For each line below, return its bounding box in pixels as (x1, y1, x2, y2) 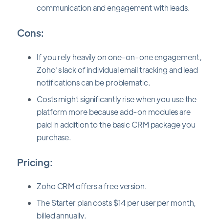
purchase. (37, 131, 72, 142)
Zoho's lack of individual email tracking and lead (37, 64, 198, 75)
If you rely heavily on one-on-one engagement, (37, 51, 202, 62)
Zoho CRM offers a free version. (37, 181, 147, 192)
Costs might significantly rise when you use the (37, 93, 197, 104)
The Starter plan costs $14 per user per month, (37, 197, 197, 208)
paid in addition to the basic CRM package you (37, 119, 196, 130)
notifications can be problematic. (37, 77, 151, 88)
